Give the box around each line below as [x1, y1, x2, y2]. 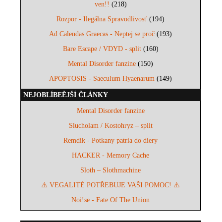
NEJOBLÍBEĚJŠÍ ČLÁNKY [23, 91, 109, 99]
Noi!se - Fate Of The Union [71, 196, 150, 204]
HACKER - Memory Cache [72, 152, 150, 160]
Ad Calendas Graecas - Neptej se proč [49, 30, 155, 38]
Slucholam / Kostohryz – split [68, 122, 153, 130]
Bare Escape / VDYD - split [62, 45, 141, 53]
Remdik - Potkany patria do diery [63, 137, 158, 145]
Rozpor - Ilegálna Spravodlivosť [56, 15, 148, 23]
